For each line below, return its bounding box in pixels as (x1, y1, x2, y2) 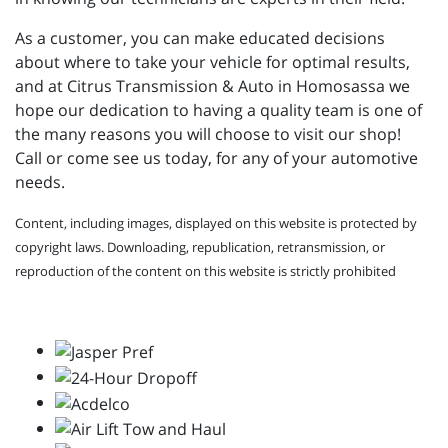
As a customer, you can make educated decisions (15, 27, 385, 50)
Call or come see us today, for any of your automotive (15, 147, 418, 170)
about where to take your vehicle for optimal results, (15, 51, 410, 74)
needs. (15, 171, 65, 194)
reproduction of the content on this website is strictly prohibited (15, 262, 396, 281)
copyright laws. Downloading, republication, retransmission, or (15, 238, 385, 257)
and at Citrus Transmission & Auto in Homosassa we (15, 75, 410, 98)
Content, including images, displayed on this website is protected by (15, 214, 417, 233)
